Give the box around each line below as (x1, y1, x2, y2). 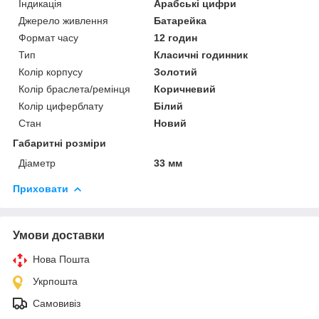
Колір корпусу (19, 66, 83, 78)
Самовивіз (33, 297, 80, 309)
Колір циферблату (19, 100, 103, 112)
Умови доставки (13, 229, 105, 241)
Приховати (13, 182, 68, 194)
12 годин (154, 31, 198, 43)
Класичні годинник (154, 48, 249, 61)
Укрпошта (33, 275, 78, 287)
